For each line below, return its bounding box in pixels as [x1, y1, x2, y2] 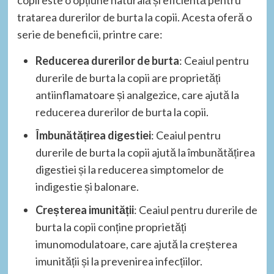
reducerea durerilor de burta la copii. [35, 105, 209, 119]
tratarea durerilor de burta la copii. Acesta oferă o [17, 10, 252, 24]
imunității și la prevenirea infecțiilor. [35, 254, 202, 268]
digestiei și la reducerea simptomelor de [35, 162, 224, 176]
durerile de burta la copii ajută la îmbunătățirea [35, 145, 255, 159]
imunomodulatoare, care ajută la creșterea [35, 237, 237, 251]
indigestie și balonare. [35, 179, 139, 193]
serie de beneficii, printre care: [17, 27, 163, 41]
